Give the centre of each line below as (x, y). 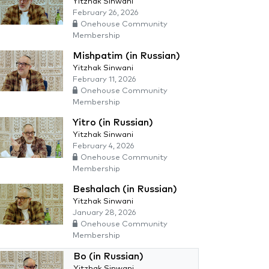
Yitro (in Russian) (113, 122)
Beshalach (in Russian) (125, 189)
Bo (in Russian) (108, 256)
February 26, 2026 (106, 13)
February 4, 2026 (104, 146)
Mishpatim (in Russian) (126, 56)
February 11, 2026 (104, 80)
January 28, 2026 (104, 213)
